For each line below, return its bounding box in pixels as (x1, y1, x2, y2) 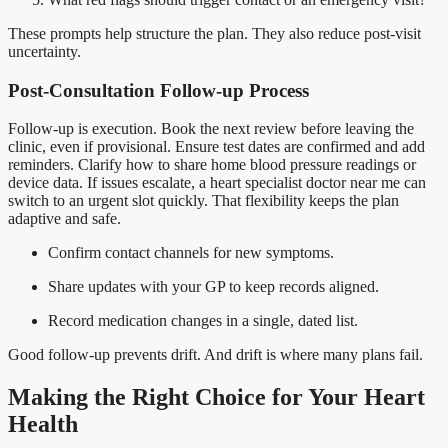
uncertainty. (8, 42, 81, 60)
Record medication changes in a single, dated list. (48, 312, 358, 330)
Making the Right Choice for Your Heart (8, 384, 425, 411)
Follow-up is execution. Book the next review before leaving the (8, 120, 414, 138)
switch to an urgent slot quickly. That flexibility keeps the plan (8, 192, 399, 210)
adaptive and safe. (8, 210, 121, 228)
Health (8, 411, 78, 438)
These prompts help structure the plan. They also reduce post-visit (8, 24, 421, 42)
